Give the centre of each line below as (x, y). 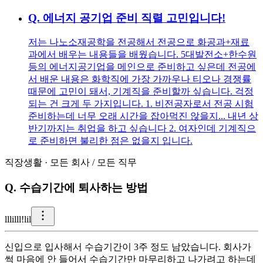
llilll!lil (19, 219)
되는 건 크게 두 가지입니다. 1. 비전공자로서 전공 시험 (141, 104)
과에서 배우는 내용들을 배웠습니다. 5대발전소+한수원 (142, 55)
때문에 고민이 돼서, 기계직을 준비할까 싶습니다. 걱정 (141, 92)
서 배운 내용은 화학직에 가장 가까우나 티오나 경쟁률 (140, 79)
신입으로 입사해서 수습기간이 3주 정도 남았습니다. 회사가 (128, 247)
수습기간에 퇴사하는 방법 (84, 188)
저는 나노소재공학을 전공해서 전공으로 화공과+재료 (139, 42)
